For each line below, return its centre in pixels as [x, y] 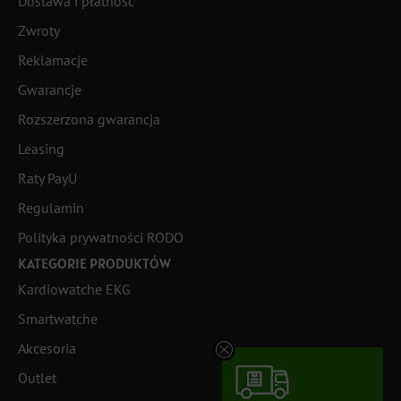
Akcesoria [47, 349]
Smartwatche [58, 319]
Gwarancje [50, 90]
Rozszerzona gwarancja [89, 119]
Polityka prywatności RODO [101, 238]
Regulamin [51, 208]
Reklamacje [53, 60]
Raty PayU [47, 179]
